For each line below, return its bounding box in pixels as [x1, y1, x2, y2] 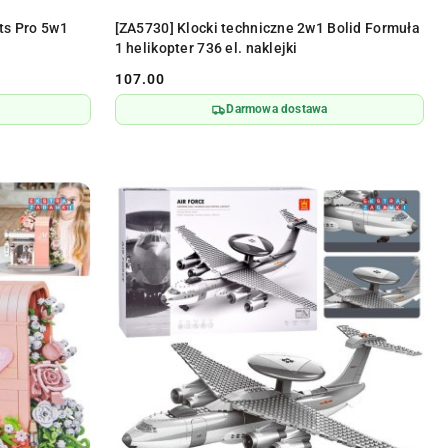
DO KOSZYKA [245, 12, 322, 27]
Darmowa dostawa [226, 102, 328, 117]
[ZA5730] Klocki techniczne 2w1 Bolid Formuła [114, 20, 420, 37]
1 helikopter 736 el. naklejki [114, 40, 298, 57]
